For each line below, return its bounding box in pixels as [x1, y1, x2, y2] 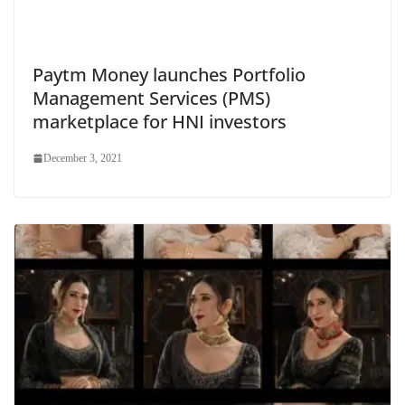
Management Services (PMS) [33, 86, 270, 111]
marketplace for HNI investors [33, 109, 287, 135]
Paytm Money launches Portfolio [33, 62, 306, 88]
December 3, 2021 [43, 152, 122, 165]
